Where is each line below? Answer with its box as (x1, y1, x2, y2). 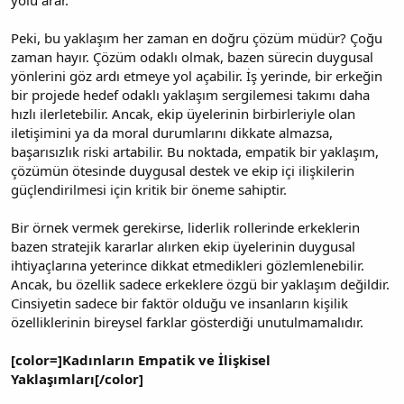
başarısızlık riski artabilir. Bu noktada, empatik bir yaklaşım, (11, 142, 379, 161)
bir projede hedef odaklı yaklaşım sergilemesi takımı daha (11, 85, 370, 104)
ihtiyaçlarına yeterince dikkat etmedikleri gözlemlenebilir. (11, 255, 364, 274)
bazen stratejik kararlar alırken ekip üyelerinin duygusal (11, 236, 355, 255)
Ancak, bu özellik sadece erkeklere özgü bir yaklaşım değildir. (11, 274, 390, 293)
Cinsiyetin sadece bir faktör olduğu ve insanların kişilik (11, 293, 348, 312)
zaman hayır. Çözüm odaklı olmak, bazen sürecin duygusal (11, 47, 373, 66)
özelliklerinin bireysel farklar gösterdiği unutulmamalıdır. (11, 312, 363, 331)
